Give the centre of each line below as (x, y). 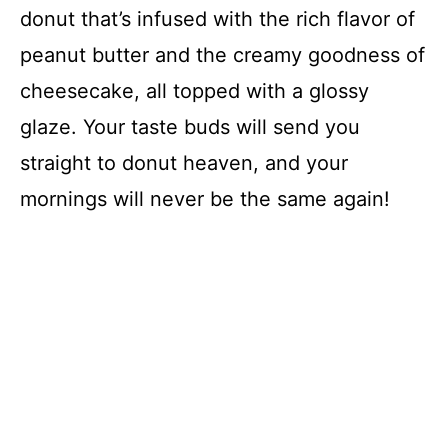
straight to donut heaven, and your (184, 163)
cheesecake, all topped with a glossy (194, 91)
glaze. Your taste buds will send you (190, 127)
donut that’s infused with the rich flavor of (217, 19)
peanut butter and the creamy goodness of (222, 55)
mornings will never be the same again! (205, 199)
